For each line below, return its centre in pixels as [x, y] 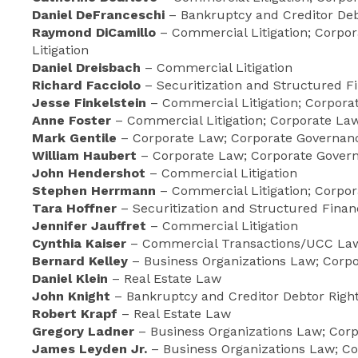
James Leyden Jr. [89, 349]
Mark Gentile [74, 138]
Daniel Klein [70, 278]
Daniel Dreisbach [86, 68]
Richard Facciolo [86, 85]
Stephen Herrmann [94, 191]
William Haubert [84, 155]
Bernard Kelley [80, 261]
